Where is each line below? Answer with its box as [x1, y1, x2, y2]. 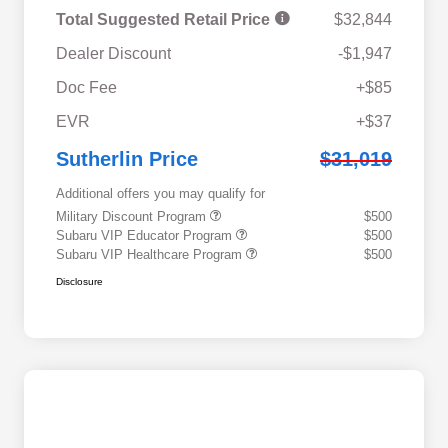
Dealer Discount [56, 45, 171, 63]
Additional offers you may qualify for [56, 186, 265, 202]
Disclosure [56, 276, 103, 288]
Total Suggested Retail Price [56, 11, 274, 29]
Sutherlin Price [56, 148, 198, 171]
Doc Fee [56, 79, 117, 97]
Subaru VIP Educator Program [56, 228, 236, 244]
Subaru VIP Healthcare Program [56, 247, 246, 263]
